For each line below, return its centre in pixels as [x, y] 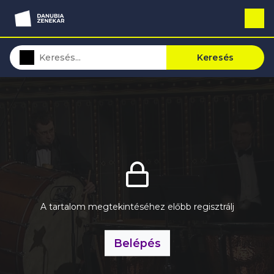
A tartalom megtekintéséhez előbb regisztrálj [137, 206]
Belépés [137, 243]
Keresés [215, 57]
